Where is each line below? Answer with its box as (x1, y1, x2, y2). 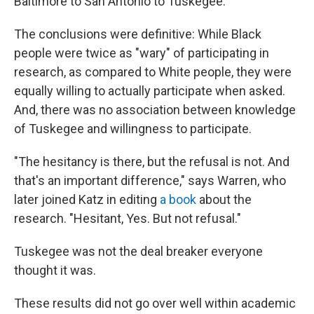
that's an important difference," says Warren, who (14, 173, 286, 188)
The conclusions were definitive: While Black (14, 27, 261, 41)
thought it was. (14, 263, 96, 278)
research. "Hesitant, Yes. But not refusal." (14, 211, 241, 226)
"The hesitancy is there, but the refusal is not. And (14, 154, 289, 169)
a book (160, 192, 196, 207)
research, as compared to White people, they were (14, 64, 292, 79)
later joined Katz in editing (14, 192, 160, 207)
